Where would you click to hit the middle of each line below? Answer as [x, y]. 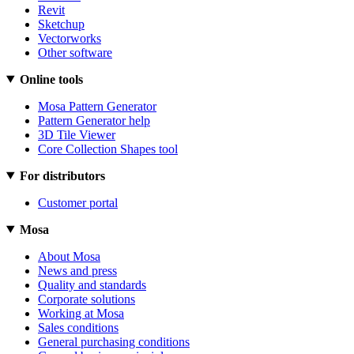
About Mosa [69, 256]
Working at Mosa [81, 313]
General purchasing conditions [114, 341]
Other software [75, 52]
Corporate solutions [87, 299]
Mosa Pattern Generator [97, 106]
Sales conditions [78, 327]
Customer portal [78, 202]
